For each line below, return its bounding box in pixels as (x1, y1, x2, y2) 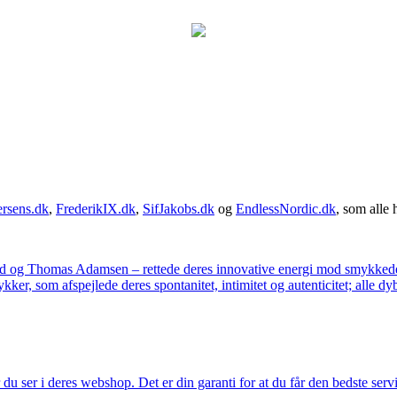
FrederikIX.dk (56, 200, 136, 216)
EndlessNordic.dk (236, 200, 336, 216)
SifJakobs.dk (143, 200, 214, 216)
